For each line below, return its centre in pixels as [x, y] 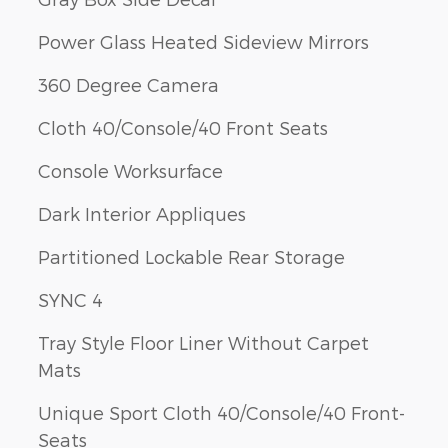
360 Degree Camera [128, 84]
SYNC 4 [70, 299]
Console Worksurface [130, 170]
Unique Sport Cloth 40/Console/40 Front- [221, 412]
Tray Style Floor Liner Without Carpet [203, 342]
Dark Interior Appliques [142, 213]
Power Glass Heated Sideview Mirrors [203, 41]
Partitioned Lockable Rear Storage [191, 256]
